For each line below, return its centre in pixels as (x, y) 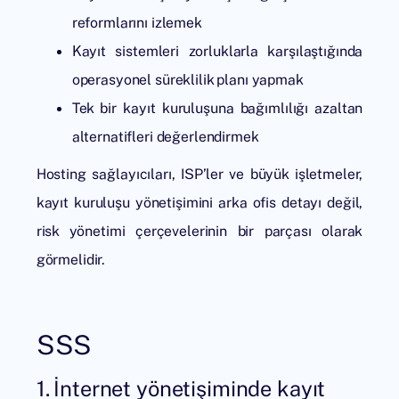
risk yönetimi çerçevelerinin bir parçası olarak (199, 231)
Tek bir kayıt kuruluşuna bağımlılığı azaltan (217, 108)
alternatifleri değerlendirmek (165, 137)
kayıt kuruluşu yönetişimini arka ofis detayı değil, (199, 203)
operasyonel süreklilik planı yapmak (187, 80)
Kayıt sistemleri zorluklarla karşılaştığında (217, 51)
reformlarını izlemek (137, 23)
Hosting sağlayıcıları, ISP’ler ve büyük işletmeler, (199, 174)
